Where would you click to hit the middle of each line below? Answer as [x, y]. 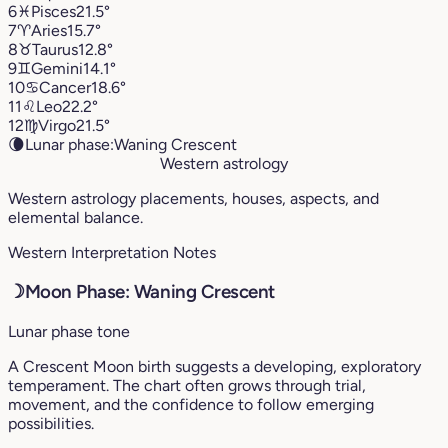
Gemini [57, 68]
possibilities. [51, 424]
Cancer [65, 87]
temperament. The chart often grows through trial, [187, 386]
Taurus [55, 49]
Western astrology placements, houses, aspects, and [193, 198]
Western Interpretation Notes [112, 252]
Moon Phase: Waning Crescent [149, 292]
